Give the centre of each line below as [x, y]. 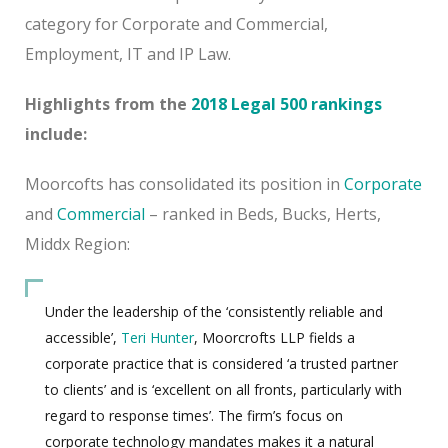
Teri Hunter [157, 337]
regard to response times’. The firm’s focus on [194, 415]
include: [56, 133]
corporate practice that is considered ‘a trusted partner [221, 363]
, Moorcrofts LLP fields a [274, 337]
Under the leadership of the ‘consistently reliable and [214, 311]
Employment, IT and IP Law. [128, 53]
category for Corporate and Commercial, [176, 23]
